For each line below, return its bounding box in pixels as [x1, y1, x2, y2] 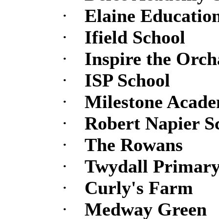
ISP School [84, 70, 170, 91]
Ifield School [84, 27, 185, 48]
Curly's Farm [84, 177, 193, 198]
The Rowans [84, 134, 183, 155]
